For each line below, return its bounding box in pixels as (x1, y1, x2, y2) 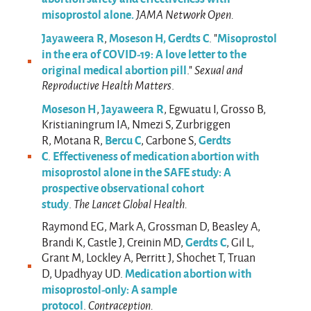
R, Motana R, (42, 131, 106, 148)
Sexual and (194, 61, 244, 78)
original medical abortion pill (42, 60, 187, 78)
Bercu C (105, 131, 142, 148)
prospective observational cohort (42, 178, 205, 196)
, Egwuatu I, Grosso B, (164, 100, 267, 117)
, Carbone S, (141, 131, 199, 148)
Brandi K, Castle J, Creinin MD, (42, 234, 186, 251)
